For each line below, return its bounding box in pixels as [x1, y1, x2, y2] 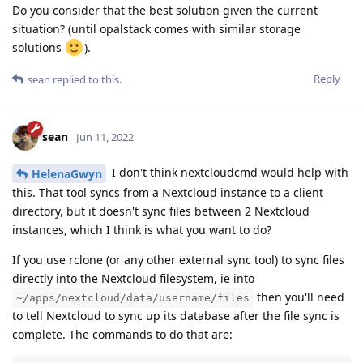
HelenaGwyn [32, 166, 102, 182]
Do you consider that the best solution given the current [12, 2, 318, 19]
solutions [12, 40, 65, 56]
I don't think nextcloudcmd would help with [109, 164, 348, 181]
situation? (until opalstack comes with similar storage [12, 21, 301, 37]
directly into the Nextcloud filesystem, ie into [12, 271, 254, 287]
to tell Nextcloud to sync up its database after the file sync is [12, 308, 340, 324]
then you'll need [254, 289, 344, 305]
